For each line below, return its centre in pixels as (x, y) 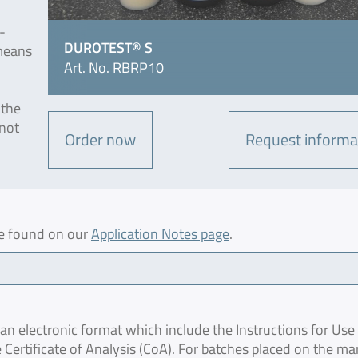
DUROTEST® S (109, 48)
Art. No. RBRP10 (114, 68)
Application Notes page (160, 234)
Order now (101, 139)
